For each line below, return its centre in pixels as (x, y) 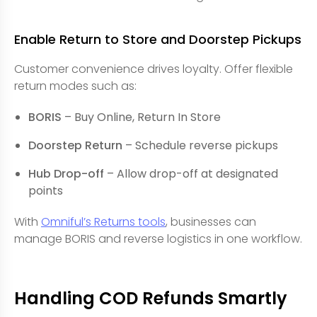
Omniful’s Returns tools (103, 222)
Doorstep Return (75, 145)
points (46, 191)
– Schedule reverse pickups (200, 145)
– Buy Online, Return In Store (141, 117)
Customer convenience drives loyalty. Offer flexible (154, 69)
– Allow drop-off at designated (191, 174)
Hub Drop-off (66, 174)
